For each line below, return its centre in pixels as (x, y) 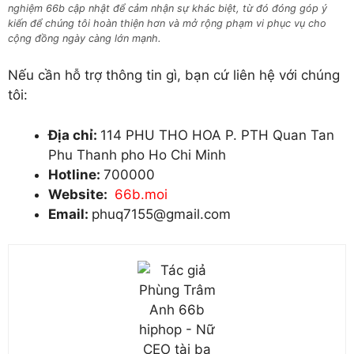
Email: (70, 214)
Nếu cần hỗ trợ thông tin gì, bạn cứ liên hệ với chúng (174, 75)
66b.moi (141, 194)
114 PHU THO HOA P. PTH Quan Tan (217, 135)
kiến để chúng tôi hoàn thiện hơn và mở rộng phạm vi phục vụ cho (167, 23)
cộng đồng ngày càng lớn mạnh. (85, 38)
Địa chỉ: (74, 135)
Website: (79, 194)
